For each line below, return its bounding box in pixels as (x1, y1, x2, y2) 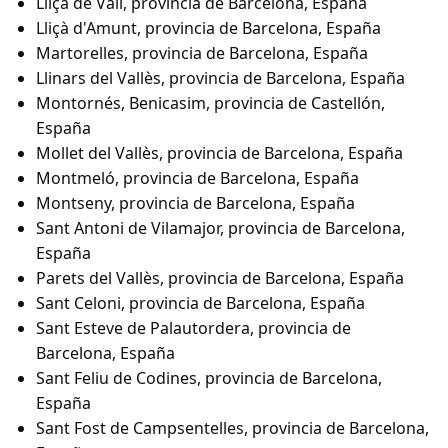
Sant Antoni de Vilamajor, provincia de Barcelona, (36, 217, 405, 240)
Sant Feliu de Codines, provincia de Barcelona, (36, 367, 382, 390)
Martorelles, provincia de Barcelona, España (36, 42, 368, 65)
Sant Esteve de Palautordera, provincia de (36, 317, 351, 340)
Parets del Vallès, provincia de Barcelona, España (36, 267, 404, 290)
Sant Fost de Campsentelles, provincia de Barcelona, (36, 417, 429, 440)
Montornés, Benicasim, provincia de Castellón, (36, 92, 385, 115)
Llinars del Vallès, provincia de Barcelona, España (36, 67, 405, 90)
